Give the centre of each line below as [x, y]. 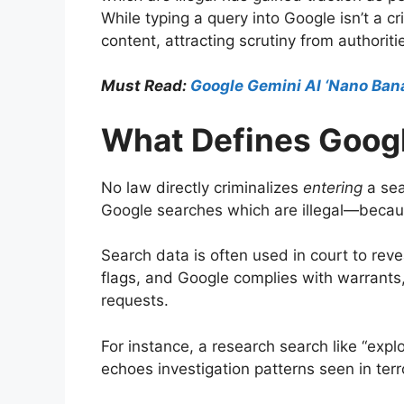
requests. [135, 301]
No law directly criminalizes [202, 187]
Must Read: [144, 86]
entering [333, 187]
